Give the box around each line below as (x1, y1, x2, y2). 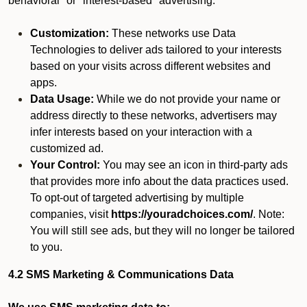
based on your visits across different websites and (30, 60, 271, 72)
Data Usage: (30, 93, 94, 105)
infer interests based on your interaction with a (30, 126, 252, 138)
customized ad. (30, 143, 103, 154)
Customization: (30, 27, 109, 39)
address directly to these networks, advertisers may (30, 110, 277, 121)
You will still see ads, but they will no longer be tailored (30, 225, 295, 236)
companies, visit (30, 208, 111, 220)
